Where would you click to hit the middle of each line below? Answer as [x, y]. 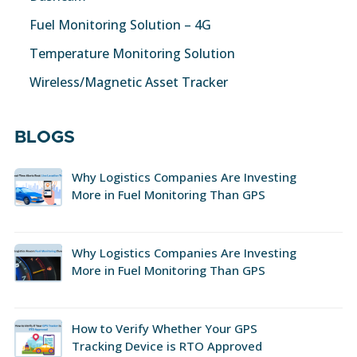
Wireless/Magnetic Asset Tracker [129, 82]
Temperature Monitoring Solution [132, 53]
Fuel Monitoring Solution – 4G [120, 24]
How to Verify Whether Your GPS [164, 328]
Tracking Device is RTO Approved [167, 345]
